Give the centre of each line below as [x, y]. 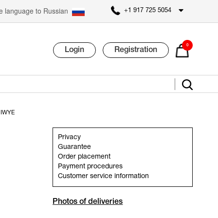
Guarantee [75, 147]
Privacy [70, 137]
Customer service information [104, 176]
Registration [136, 50]
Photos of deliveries [88, 202]
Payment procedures [91, 167]
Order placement [84, 157]
